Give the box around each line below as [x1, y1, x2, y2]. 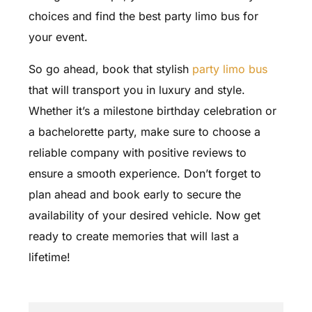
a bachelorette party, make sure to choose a [28, 124, 260, 139]
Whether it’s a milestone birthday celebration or [28, 103, 276, 118]
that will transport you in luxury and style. [28, 82, 245, 97]
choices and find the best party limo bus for [28, 8, 258, 23]
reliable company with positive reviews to [28, 145, 247, 159]
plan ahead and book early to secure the [28, 187, 241, 201]
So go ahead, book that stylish [28, 61, 192, 76]
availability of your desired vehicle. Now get [28, 208, 260, 222]
